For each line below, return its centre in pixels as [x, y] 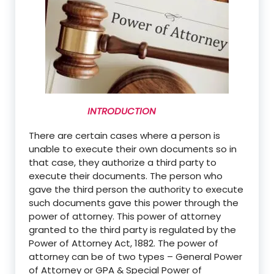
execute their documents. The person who [126, 176]
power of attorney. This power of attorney [125, 216]
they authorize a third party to [146, 162]
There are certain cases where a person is [124, 135]
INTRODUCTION [92, 111]
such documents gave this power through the [134, 202]
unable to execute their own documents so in [133, 149]
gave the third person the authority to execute [136, 189]
